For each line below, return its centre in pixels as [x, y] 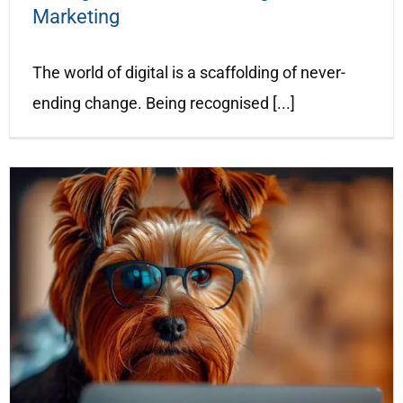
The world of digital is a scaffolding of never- [189, 72]
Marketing [76, 17]
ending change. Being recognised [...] [164, 103]
